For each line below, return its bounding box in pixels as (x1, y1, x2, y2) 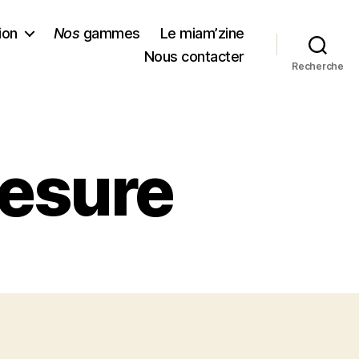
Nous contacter (143, 47, 244, 65)
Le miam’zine (159, 24, 244, 42)
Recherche (292, 59, 344, 72)
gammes (79, 24, 140, 42)
